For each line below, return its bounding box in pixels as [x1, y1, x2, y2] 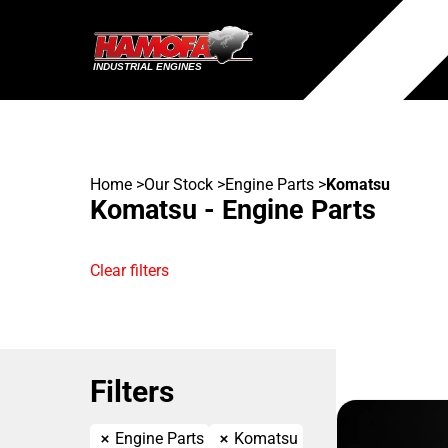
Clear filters [90, 261, 169, 280]
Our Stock [144, 175, 213, 194]
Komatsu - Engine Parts [90, 194, 376, 226]
